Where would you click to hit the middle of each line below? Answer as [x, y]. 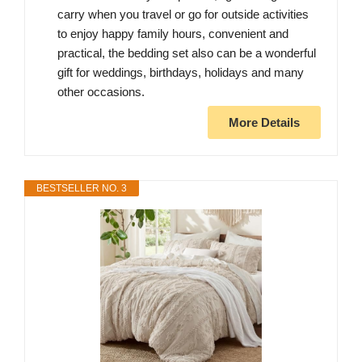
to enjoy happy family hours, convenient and [173, 34]
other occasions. [101, 92]
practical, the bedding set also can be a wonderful [187, 53]
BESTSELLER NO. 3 [82, 189]
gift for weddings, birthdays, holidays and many [181, 73]
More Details [264, 123]
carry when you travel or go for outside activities [183, 15]
